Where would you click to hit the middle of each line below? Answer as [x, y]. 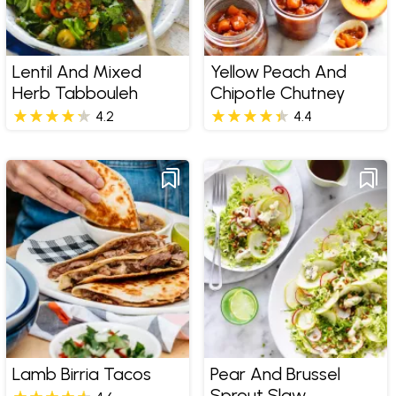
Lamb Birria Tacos [81, 374]
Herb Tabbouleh [75, 93]
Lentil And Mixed [76, 72]
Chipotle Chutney [277, 93]
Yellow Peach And [278, 72]
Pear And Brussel [275, 374]
